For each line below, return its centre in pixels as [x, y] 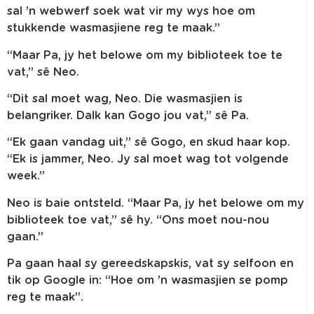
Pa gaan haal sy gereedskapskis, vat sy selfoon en [150, 264]
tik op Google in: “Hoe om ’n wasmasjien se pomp [148, 281]
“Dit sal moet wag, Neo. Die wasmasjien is [125, 98]
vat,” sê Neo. [43, 72]
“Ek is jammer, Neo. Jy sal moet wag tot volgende [148, 159]
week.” [26, 176]
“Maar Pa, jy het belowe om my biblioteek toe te [145, 55]
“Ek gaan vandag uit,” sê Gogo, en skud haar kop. [149, 143]
